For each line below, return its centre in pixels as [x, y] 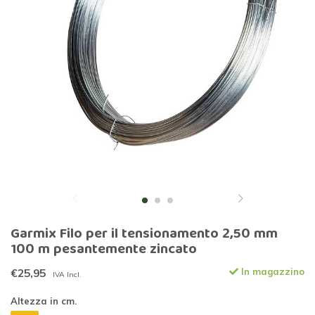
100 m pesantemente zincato [104, 250]
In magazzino [271, 272]
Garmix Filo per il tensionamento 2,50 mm [144, 235]
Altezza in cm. [44, 301]
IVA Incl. [67, 275]
